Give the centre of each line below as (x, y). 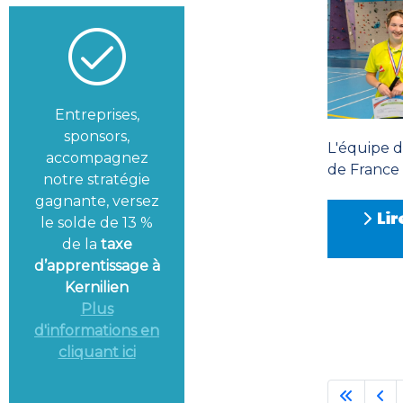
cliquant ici (97, 353)
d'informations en (97, 331)
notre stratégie (97, 180)
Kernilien (97, 288)
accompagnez (97, 158)
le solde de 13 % (97, 223)
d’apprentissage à (97, 266)
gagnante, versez (97, 201)
